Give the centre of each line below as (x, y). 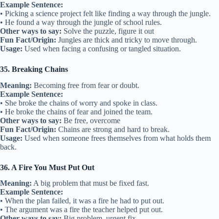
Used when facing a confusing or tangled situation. (102, 48)
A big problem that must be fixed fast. (90, 183)
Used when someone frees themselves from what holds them (117, 138)
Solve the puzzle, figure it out (108, 31)
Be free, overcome (91, 120)
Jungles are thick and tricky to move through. (127, 40)
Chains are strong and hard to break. (113, 129)
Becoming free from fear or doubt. (86, 85)
